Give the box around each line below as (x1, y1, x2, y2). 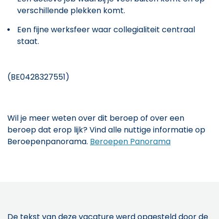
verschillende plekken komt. (17, 4, 125, 16)
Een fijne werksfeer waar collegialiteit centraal (17, 23, 195, 35)
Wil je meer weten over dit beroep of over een (7, 112, 184, 124)
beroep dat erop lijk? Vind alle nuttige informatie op (7, 124, 205, 135)
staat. (17, 35, 39, 47)
